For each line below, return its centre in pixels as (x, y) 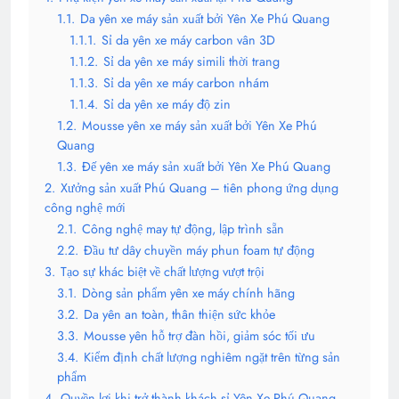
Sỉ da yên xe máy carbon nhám (186, 83)
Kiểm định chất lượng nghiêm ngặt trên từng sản (212, 358)
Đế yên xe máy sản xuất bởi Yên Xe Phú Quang (206, 167)
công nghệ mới (85, 208)
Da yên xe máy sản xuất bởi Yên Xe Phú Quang (205, 19)
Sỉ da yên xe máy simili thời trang (191, 62)
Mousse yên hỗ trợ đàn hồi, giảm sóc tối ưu (199, 336)
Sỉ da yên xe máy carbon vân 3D (188, 41)
